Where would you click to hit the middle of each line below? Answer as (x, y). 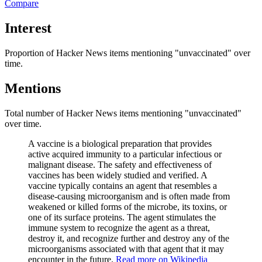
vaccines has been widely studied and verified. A (118, 175)
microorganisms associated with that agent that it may (126, 249)
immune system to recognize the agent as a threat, (119, 227)
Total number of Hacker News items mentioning (94, 113)
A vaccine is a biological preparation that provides (120, 143)
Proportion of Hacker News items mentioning (89, 53)
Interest (28, 28)
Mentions (33, 88)
